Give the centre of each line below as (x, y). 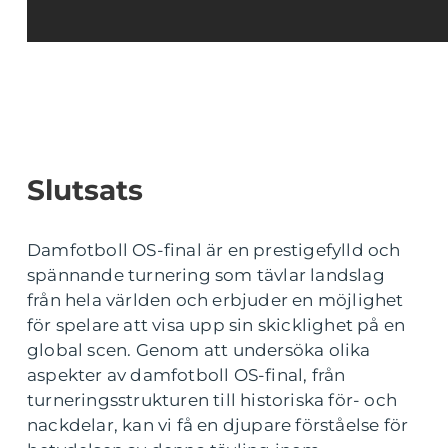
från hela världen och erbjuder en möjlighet (215, 299)
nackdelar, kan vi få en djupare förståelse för (218, 424)
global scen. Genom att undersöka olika (199, 349)
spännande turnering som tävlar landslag (206, 274)
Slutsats (85, 189)
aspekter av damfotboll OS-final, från (186, 374)
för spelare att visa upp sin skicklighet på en (216, 324)
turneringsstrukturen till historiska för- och (212, 399)
